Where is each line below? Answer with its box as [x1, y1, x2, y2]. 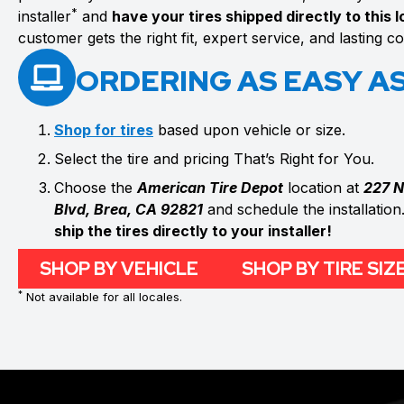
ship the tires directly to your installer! [54, 222, 332, 241]
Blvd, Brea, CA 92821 [54, 200, 203, 219]
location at [283, 179, 363, 197]
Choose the [54, 179, 137, 197]
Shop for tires [54, 121, 153, 140]
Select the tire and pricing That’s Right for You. [54, 150, 374, 169]
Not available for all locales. [23, 289, 182, 305]
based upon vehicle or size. [153, 121, 345, 140]
